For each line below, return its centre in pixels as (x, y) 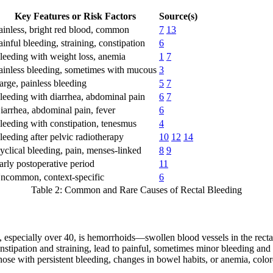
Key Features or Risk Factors (75, 16)
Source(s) (178, 16)
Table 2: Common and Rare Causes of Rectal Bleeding (136, 190)
